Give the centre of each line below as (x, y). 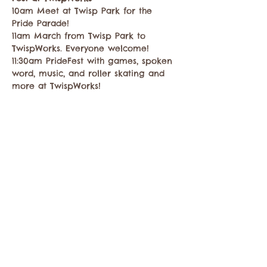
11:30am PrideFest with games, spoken (94, 61)
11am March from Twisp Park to (80, 36)
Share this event (44, 153)
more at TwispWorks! (56, 86)
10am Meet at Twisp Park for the (84, 11)
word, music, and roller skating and (90, 73)
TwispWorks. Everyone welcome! (80, 48)
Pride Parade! (41, 23)
